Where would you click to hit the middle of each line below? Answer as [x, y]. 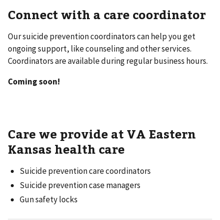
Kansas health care [66, 149]
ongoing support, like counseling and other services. [100, 48]
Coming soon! [34, 81]
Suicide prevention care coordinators [85, 171]
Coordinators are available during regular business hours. [108, 61]
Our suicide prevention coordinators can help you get [102, 36]
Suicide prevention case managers [80, 185]
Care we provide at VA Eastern [102, 133]
